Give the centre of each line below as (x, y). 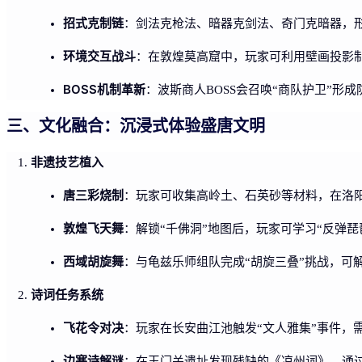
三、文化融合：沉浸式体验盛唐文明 (136, 126)
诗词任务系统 (67, 294)
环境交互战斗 (99, 56)
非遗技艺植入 (67, 162)
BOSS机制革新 (104, 89)
